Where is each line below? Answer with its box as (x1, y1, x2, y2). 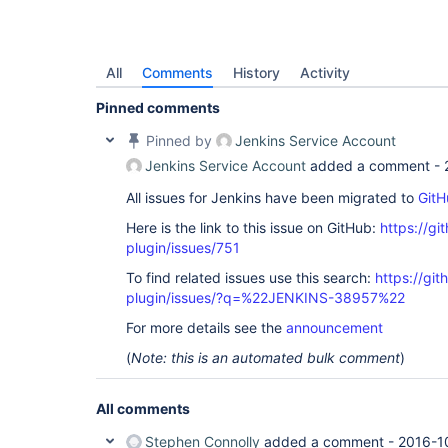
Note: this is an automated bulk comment (131, 349, 400, 366)
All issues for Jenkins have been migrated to (126, 189, 418, 206)
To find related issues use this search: (126, 269, 375, 286)
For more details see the (126, 319, 286, 336)
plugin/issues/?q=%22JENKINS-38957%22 (126, 289, 405, 306)
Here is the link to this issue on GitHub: (126, 219, 380, 236)
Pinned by (142, 132, 216, 149)
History (233, 64, 280, 81)
